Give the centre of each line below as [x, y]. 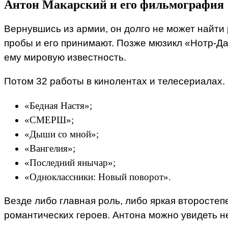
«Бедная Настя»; [58, 105]
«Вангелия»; [50, 148]
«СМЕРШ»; [49, 120]
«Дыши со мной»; [62, 134]
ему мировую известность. [65, 58]
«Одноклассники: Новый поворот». [98, 177]
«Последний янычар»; [70, 162]
